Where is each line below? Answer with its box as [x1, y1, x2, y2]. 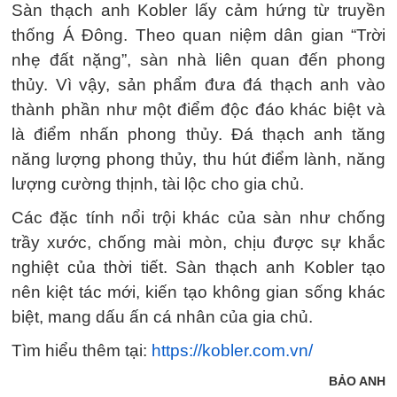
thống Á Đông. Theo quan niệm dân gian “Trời [12, 26, 385, 44]
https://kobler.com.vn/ [152, 341, 313, 360]
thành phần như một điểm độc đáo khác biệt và [12, 100, 385, 119]
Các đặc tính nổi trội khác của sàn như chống [12, 208, 385, 227]
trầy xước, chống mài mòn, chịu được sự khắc [12, 233, 385, 252]
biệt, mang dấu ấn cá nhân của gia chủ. [12, 307, 313, 326]
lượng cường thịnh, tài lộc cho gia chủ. [12, 175, 304, 193]
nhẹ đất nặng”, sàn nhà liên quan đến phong [12, 51, 385, 69]
